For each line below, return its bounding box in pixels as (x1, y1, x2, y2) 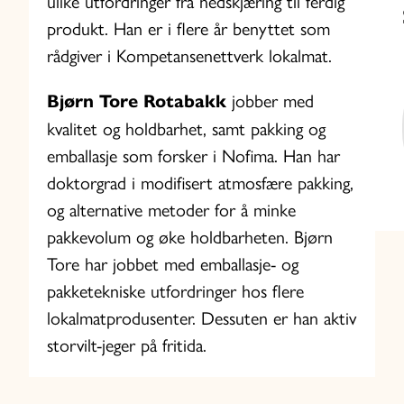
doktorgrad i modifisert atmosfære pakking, (47, 172, 353, 195)
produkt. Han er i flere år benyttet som (47, 18, 330, 41)
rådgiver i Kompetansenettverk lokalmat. (47, 45, 332, 68)
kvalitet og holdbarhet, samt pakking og (47, 118, 326, 141)
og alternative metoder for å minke (47, 199, 296, 222)
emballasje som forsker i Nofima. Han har (47, 145, 340, 168)
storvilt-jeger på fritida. (47, 335, 207, 357)
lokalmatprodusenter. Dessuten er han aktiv (47, 308, 356, 330)
